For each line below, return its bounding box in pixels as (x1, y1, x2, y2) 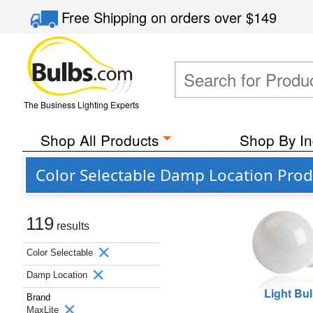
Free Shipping (61, 7, 152, 27)
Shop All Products (40, 129, 159, 150)
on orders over (151, 7, 247, 27)
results (54, 220, 89, 232)
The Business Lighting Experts (23, 99, 139, 110)
